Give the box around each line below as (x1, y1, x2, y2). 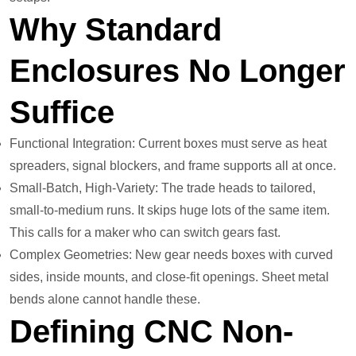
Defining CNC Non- (10, 314, 293, 350)
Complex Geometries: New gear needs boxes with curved (10, 248, 333, 262)
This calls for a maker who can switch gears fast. (10, 226, 281, 240)
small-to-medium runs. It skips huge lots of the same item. (10, 203, 330, 218)
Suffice (10, 95, 114, 130)
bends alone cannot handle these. (10, 292, 200, 307)
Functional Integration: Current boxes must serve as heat (10, 137, 327, 151)
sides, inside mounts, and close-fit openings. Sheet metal (10, 270, 329, 284)
